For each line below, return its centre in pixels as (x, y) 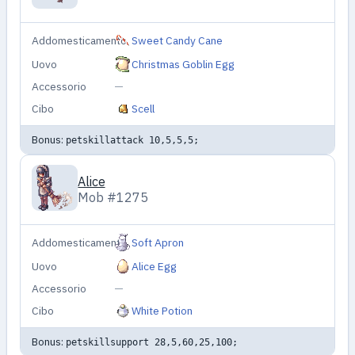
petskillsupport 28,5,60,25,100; (151, 342)
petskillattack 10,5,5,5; (132, 139)
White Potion (162, 310)
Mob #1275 (113, 198)
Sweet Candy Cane (177, 40)
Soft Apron (158, 242)
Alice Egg (155, 266)
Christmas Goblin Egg (183, 64)
